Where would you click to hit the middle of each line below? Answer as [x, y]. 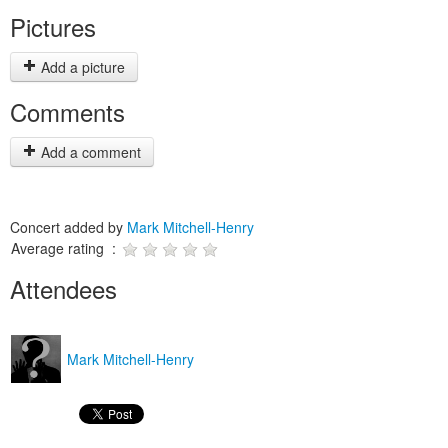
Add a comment [89, 152]
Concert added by [68, 227]
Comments [67, 111]
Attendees [63, 288]
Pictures [53, 26]
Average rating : [65, 248]
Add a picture [81, 67]
